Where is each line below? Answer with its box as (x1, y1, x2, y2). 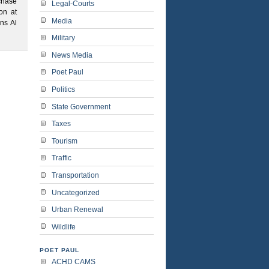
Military (52, 34, 75, 43)
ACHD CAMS (52, 258, 95, 267)
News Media (52, 50, 92, 59)
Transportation (52, 171, 99, 180)
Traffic (52, 154, 71, 163)
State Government (52, 102, 110, 111)
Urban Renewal (52, 205, 103, 214)
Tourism (52, 136, 77, 145)
